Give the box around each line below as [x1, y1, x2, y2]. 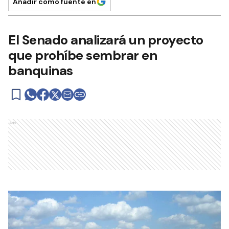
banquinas [8, 62, 73, 79]
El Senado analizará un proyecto [8, 31, 203, 49]
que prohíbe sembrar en [8, 47, 157, 64]
